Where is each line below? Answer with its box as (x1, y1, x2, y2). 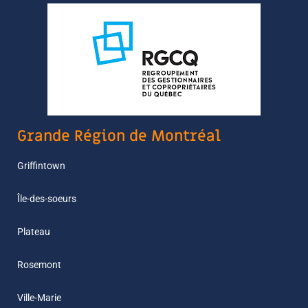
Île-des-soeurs (17, 193, 76, 204)
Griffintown (17, 160, 65, 171)
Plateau (17, 226, 50, 237)
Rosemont (17, 259, 61, 270)
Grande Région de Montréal (17, 126, 221, 146)
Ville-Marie (17, 292, 61, 303)
